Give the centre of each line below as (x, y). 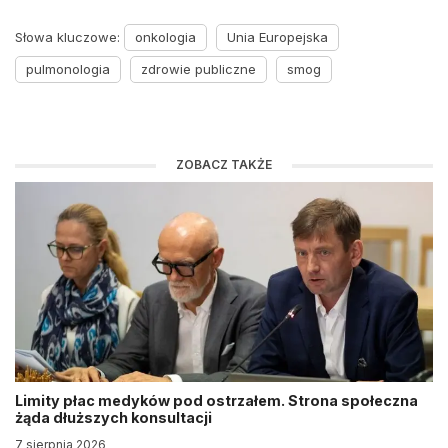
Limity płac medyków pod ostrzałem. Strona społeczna (216, 400)
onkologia (165, 37)
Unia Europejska (277, 37)
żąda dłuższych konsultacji (115, 417)
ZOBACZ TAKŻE (224, 164)
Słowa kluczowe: (69, 37)
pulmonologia (68, 69)
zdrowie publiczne (198, 69)
